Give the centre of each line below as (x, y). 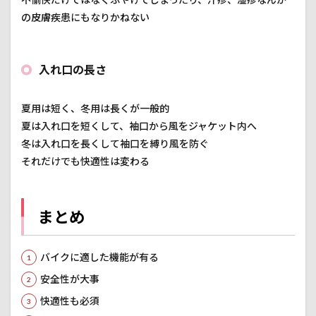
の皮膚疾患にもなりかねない (85, 17)
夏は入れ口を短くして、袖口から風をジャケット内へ (139, 126)
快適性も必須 (70, 300)
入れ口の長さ (73, 69)
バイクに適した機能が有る (99, 257)
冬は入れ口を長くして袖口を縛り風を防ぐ (115, 143)
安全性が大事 (70, 279)
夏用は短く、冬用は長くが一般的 (95, 108)
